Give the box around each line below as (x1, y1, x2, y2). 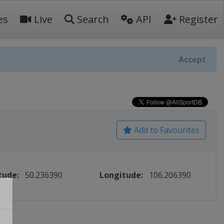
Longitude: (99, 169, 143, 180)
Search (74, 12, 109, 26)
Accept (178, 54, 206, 65)
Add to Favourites (132, 124, 199, 135)
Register (176, 12, 218, 26)
